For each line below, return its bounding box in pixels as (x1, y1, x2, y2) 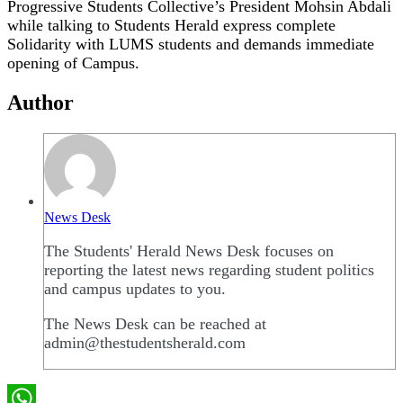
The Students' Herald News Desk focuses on (44, 241, 334, 260)
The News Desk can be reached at (44, 314, 266, 333)
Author (7, 91, 74, 115)
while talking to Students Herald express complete (7, 16, 336, 35)
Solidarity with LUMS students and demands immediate (7, 35, 374, 54)
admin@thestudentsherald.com (44, 333, 246, 352)
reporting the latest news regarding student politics (44, 260, 374, 279)
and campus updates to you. (44, 279, 226, 298)
